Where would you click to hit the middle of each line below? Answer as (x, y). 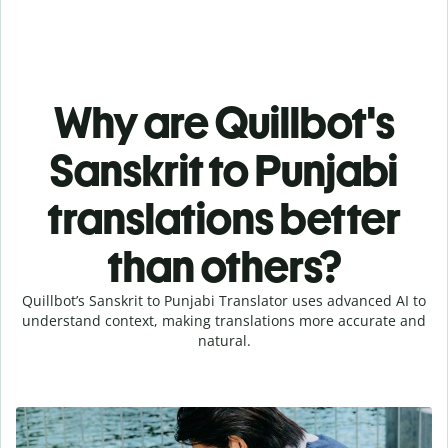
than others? (224, 266)
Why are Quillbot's (224, 122)
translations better (224, 218)
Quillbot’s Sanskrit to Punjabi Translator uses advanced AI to (224, 300)
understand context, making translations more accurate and (224, 320)
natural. (224, 340)
